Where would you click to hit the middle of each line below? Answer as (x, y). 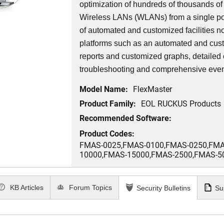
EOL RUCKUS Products (181, 103)
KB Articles (26, 188)
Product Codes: (107, 133)
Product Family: (108, 103)
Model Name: (104, 89)
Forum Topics (90, 188)
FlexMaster (153, 89)
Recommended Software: (126, 118)
